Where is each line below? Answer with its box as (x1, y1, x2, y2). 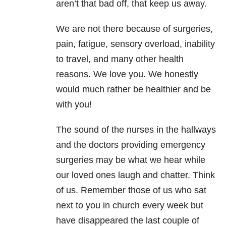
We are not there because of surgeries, (56, 24, 213, 34)
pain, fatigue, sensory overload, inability (56, 39, 215, 49)
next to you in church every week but (56, 200, 203, 211)
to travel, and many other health (56, 54, 184, 65)
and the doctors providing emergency (56, 140, 205, 150)
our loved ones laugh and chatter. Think (56, 170, 215, 181)
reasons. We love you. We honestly (56, 69, 198, 80)
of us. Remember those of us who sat (56, 185, 206, 196)
